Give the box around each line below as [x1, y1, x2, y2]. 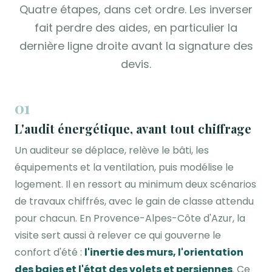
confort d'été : [15, 245, 84, 260]
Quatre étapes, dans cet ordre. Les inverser [19, 2, 253, 18]
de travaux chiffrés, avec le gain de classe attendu [15, 194, 254, 209]
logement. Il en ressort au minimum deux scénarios [15, 177, 256, 192]
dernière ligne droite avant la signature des [19, 38, 253, 54]
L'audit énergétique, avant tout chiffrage [15, 120, 251, 137]
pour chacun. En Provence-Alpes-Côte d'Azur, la [15, 211, 245, 226]
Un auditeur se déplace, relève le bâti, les [15, 143, 209, 158]
